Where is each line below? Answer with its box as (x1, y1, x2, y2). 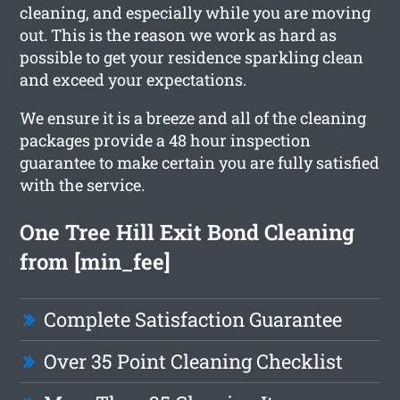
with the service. (20, 173, 146, 196)
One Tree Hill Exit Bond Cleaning (20, 217, 355, 246)
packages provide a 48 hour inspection (20, 129, 312, 151)
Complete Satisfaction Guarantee (44, 305, 343, 332)
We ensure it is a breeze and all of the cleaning (20, 106, 367, 129)
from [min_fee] (20, 246, 171, 276)
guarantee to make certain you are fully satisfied (20, 151, 380, 173)
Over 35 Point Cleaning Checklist (44, 347, 344, 374)
